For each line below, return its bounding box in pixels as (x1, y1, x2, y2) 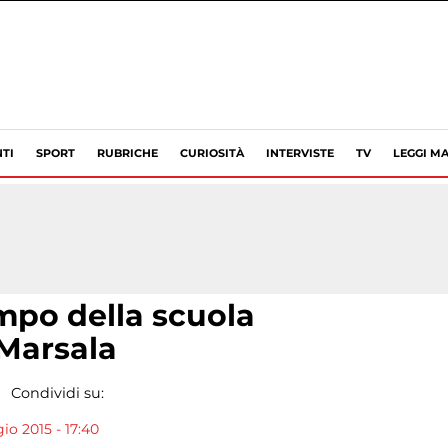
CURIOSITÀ (180, 146, 244, 160)
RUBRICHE (97, 146, 158, 160)
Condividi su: (10, 384, 104, 402)
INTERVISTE (266, 146, 334, 160)
